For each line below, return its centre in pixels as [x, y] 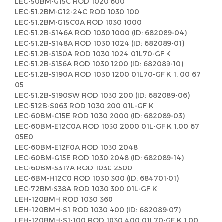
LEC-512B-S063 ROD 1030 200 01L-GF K [84, 105]
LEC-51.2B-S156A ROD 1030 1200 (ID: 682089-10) [99, 64]
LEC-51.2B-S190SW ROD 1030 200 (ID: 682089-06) [102, 95]
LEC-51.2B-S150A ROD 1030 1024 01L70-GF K [93, 53]
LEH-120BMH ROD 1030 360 [64, 199]
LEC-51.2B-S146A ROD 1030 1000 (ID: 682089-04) [101, 32]
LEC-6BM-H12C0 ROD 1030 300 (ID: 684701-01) [97, 178]
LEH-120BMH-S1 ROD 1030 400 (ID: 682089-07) [98, 209]
